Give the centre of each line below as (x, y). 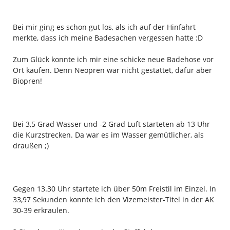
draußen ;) (31, 145)
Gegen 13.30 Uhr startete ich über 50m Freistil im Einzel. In (114, 188)
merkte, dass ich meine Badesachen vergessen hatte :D (108, 37)
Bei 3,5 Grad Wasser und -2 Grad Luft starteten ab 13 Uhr (111, 124)
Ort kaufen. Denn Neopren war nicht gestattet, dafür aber (112, 70)
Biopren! (27, 81)
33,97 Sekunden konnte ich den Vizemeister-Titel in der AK (113, 199)
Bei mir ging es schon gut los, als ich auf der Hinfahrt (104, 27)
